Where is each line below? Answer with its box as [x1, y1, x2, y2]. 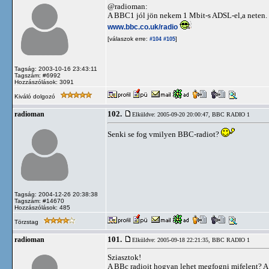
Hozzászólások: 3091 [14, 79, 74, 85]
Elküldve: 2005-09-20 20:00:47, [132, 111, 212, 118]
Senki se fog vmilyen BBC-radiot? [107, 130, 221, 139]
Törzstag [14, 219, 40, 225]
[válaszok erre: [107, 35, 148, 42]
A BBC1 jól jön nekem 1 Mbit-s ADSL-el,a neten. [107, 11, 267, 20]
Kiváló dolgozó [14, 93, 57, 100]
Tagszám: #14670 [14, 198, 64, 204]
